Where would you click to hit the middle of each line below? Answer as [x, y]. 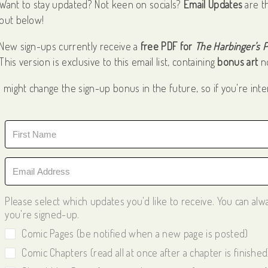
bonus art [238, 61]
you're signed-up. [42, 214]
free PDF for [167, 46]
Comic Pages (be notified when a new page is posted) [135, 234]
